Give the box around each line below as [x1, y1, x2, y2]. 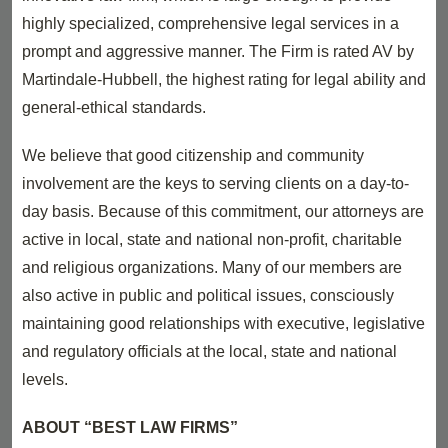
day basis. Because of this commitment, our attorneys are [22, 203, 424, 220]
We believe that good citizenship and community [22, 147, 364, 164]
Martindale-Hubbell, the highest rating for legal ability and [22, 71, 426, 88]
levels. [22, 371, 68, 388]
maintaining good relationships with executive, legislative [22, 315, 425, 332]
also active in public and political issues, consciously [22, 287, 394, 304]
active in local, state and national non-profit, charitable [22, 231, 402, 248]
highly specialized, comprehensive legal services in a [22, 15, 399, 32]
